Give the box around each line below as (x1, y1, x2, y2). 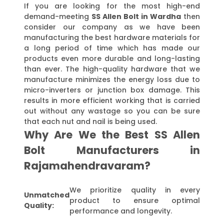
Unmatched (24, 190, 69, 200)
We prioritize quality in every (69, 184, 200, 195)
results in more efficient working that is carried (24, 95, 200, 106)
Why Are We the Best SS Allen (24, 127, 200, 142)
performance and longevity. (69, 205, 172, 216)
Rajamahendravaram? (24, 158, 150, 173)
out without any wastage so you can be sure (24, 106, 200, 116)
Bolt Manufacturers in (24, 143, 200, 158)
